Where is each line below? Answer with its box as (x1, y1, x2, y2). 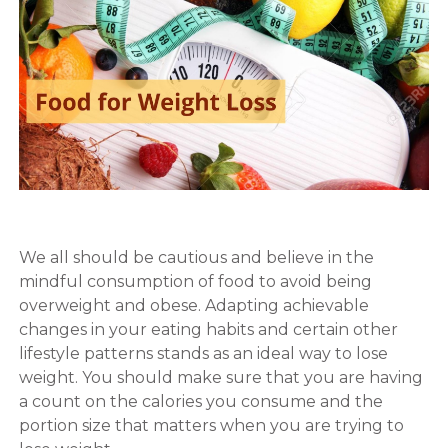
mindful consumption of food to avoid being (18, 271, 372, 291)
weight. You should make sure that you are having (18, 367, 423, 387)
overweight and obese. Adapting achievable (18, 295, 369, 315)
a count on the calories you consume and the (18, 391, 383, 411)
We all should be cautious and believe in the (18, 247, 374, 267)
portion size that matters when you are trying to (18, 415, 404, 435)
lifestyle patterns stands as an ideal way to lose (18, 343, 388, 363)
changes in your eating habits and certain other (18, 319, 398, 339)
